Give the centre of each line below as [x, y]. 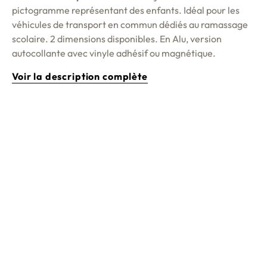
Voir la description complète [80, 77]
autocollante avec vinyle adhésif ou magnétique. [116, 53]
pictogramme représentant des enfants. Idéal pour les [126, 10]
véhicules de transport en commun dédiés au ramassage [130, 25]
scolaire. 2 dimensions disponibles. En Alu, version [117, 39]
